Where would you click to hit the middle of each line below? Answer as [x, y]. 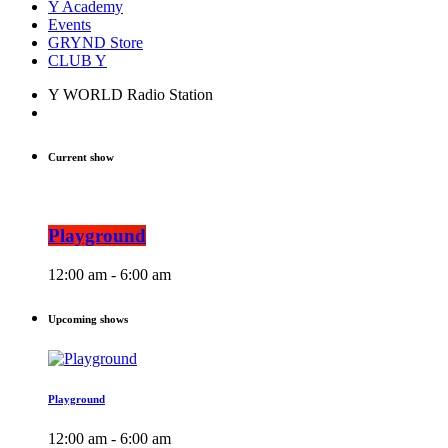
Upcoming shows [88, 318]
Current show [81, 157]
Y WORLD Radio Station [130, 95]
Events [69, 25]
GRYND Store [95, 43]
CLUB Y [77, 61]
